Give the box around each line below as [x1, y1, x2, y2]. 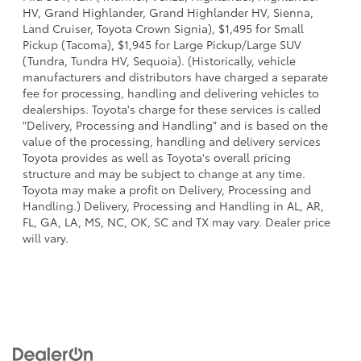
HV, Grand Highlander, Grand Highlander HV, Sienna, [23, 4, 313, 21]
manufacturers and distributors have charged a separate [23, 68, 328, 85]
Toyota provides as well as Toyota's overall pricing [23, 149, 291, 166]
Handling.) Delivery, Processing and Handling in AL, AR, [23, 197, 324, 214]
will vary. [23, 230, 68, 247]
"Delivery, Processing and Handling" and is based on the [23, 117, 328, 134]
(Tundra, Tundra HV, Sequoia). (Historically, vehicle [23, 52, 296, 69]
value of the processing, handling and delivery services [23, 133, 321, 150]
